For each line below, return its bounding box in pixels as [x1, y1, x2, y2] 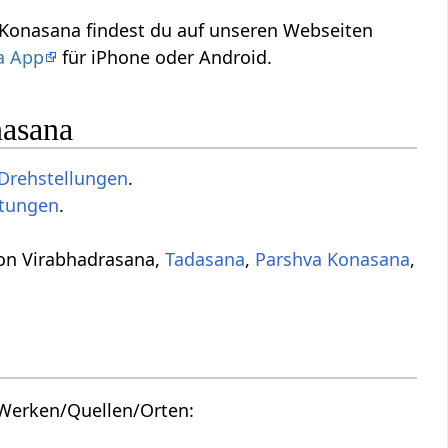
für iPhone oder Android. [57, 44, 273, 69]
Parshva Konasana [255, 247, 411, 272]
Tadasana [165, 247, 246, 272]
